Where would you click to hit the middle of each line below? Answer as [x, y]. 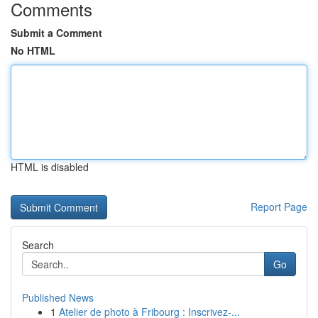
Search [38, 245]
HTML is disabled [50, 167]
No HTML [33, 50]
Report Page [279, 207]
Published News [58, 297]
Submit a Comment [56, 33]
